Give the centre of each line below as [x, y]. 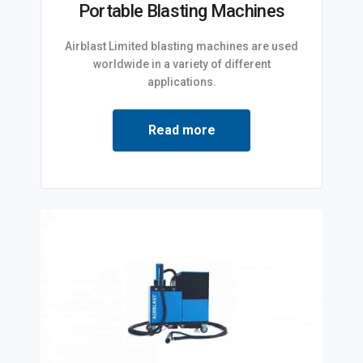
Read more [181, 130]
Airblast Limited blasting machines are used [181, 47]
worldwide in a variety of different [181, 64]
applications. [181, 82]
